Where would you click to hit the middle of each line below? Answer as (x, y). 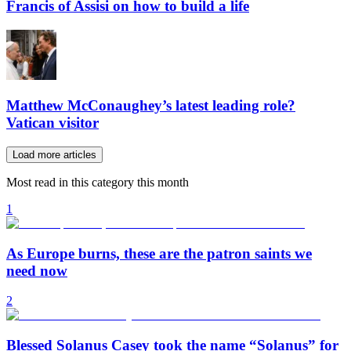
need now (37, 270)
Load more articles (54, 155)
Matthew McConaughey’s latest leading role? (151, 106)
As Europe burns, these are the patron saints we (159, 253)
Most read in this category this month (98, 182)
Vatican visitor (52, 123)
